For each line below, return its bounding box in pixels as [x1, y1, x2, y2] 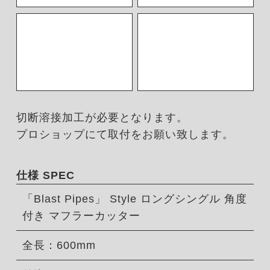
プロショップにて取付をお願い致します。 [16, 128, 234, 141]
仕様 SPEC [16, 169, 75, 182]
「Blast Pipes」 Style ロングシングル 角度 [22, 193, 247, 206]
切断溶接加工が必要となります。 [16, 111, 188, 124]
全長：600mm [22, 239, 96, 252]
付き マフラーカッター [22, 210, 140, 222]
